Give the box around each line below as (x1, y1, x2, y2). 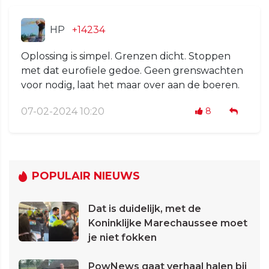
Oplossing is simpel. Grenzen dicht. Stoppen (21, 50, 231, 62)
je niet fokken (88, 232, 157, 244)
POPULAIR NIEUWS (32, 169, 140, 183)
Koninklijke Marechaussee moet (88, 217, 247, 229)
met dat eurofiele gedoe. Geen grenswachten (21, 65, 243, 77)
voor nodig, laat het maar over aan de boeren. (21, 79, 240, 91)
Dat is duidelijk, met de (88, 203, 201, 215)
